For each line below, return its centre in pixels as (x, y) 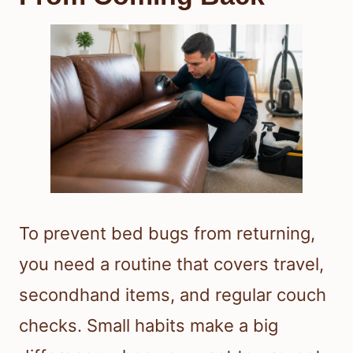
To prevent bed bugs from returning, (167, 233)
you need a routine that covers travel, (171, 264)
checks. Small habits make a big (149, 325)
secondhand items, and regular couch (173, 294)
